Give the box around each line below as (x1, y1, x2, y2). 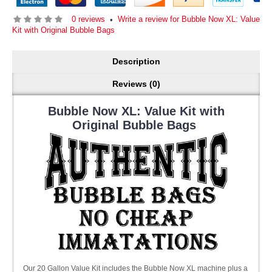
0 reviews (72, 14, 105, 24)
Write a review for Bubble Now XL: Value (118, 14, 260, 24)
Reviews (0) (112, 78, 160, 89)
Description (112, 56, 160, 66)
